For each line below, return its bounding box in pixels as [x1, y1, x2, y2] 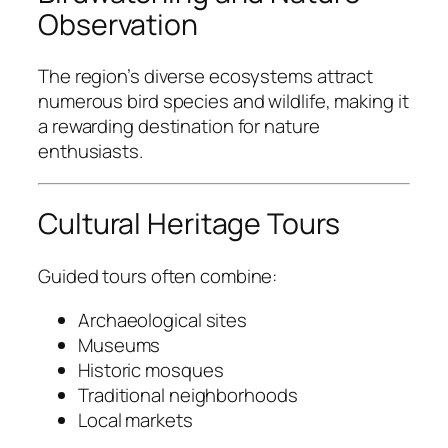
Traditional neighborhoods [78, 381, 298, 408]
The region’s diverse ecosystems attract [38, 63, 374, 90]
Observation [38, 4, 198, 44]
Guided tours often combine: [38, 263, 278, 290]
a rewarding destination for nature [38, 113, 320, 140]
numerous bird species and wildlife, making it [38, 88, 409, 115]
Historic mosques [78, 356, 224, 383]
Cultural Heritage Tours [38, 204, 340, 244]
